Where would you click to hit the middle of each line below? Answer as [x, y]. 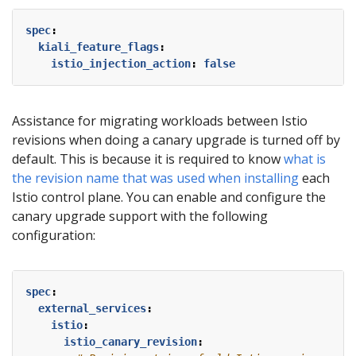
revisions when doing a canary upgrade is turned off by [176, 139]
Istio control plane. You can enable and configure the [169, 197]
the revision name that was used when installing [155, 178]
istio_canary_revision [130, 341]
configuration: [54, 235]
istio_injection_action [121, 63]
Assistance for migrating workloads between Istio [160, 120]
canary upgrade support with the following [140, 216]
